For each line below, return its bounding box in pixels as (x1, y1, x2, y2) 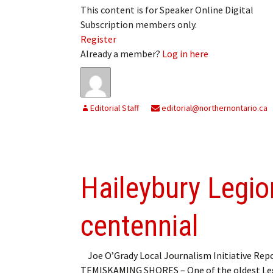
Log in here (162, 47, 208, 60)
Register (80, 32, 116, 45)
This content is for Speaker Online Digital (80, 3, 253, 16)
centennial (80, 208, 199, 243)
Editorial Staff (90, 102, 139, 113)
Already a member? (80, 47, 162, 60)
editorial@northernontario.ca (160, 102, 268, 113)
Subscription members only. (80, 18, 197, 30)
